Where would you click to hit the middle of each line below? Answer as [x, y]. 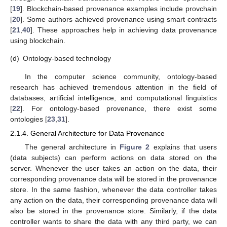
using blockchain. [38, 41]
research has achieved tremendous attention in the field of [113, 87]
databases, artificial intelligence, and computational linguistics [113, 98]
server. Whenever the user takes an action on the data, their [113, 168]
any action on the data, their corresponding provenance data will [113, 200]
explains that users [183, 147]
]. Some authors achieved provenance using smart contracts [119, 20]
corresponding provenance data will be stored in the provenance [113, 179]
